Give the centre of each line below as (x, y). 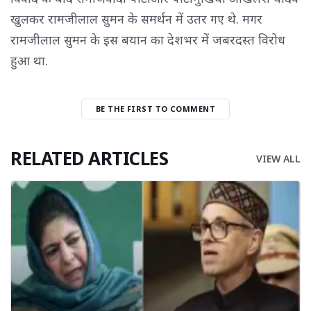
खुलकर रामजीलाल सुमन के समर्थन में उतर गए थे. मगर (136, 18)
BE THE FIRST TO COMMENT (155, 108)
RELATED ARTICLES (89, 158)
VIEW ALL (278, 158)
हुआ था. (29, 60)
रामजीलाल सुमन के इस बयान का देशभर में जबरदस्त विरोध (148, 39)
